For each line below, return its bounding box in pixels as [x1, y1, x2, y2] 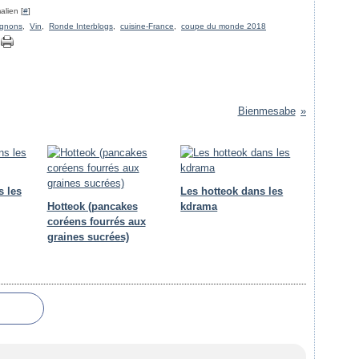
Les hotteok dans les [180, 185, 284, 197]
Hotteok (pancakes [46, 200, 138, 212]
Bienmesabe [237, 105, 296, 117]
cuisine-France [120, 22, 174, 30]
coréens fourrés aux [46, 216, 146, 228]
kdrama [180, 200, 218, 212]
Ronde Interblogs [49, 22, 113, 30]
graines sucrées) [46, 231, 129, 243]
